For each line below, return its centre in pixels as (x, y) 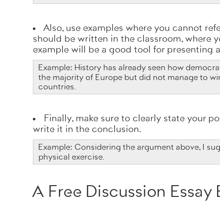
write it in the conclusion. (88, 129)
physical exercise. (72, 157)
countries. (58, 87)
